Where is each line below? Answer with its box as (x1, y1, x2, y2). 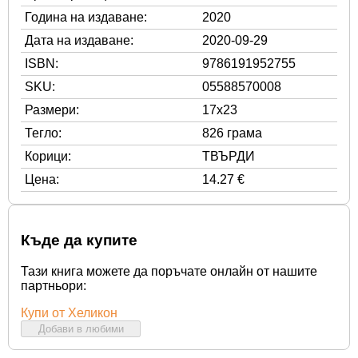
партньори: (21, 278, 86, 292)
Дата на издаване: (25, 33, 133, 47)
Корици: (25, 149, 71, 163)
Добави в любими (38, 322, 124, 335)
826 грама (202, 125, 262, 140)
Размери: (25, 102, 79, 117)
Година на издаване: (25, 10, 147, 24)
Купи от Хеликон (21, 305, 117, 320)
